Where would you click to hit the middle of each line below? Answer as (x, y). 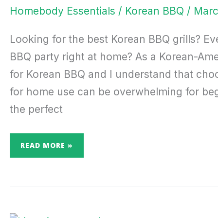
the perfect (36, 109)
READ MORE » (47, 145)
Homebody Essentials (63, 11)
